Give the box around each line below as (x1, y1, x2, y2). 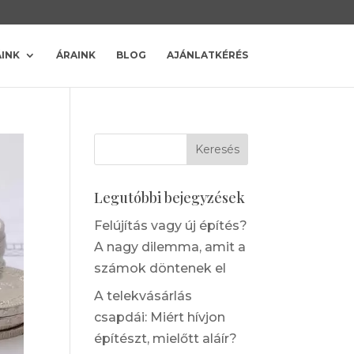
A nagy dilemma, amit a (94, 239, 247, 254)
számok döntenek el (94, 261, 227, 276)
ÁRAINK (55, 49, 96, 61)
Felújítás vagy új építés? (94, 218, 248, 233)
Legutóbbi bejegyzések (94, 188, 246, 207)
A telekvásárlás (94, 288, 193, 303)
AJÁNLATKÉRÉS (166, 49, 248, 61)
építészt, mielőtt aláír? (94, 331, 238, 346)
